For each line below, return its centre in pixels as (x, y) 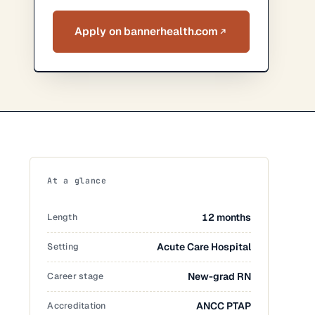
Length (62, 217)
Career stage (76, 276)
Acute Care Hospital (204, 247)
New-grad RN (220, 276)
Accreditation (77, 306)
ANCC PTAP (224, 306)
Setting (63, 246)
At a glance (77, 180)
